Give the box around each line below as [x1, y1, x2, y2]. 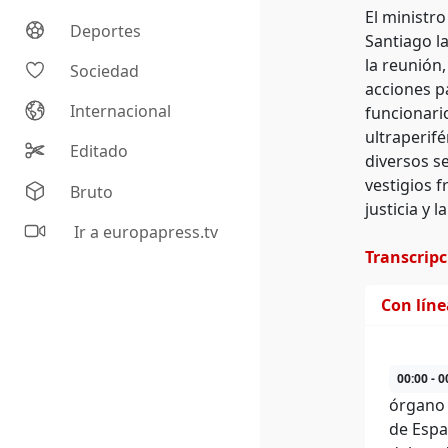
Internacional [70, 100, 172, 123]
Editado [70, 140, 129, 163]
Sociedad [70, 60, 140, 83]
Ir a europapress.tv [70, 221, 219, 244]
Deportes [70, 20, 142, 43]
